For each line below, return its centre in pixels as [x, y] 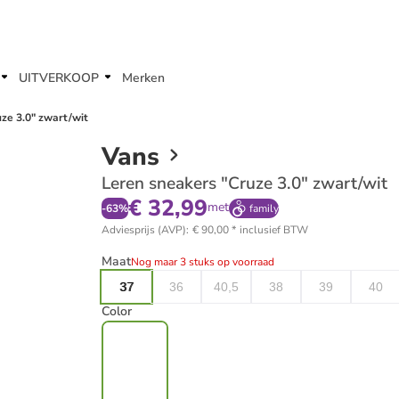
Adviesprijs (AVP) [144, 230]
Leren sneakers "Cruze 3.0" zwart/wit [244, 183]
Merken [143, 78]
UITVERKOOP [59, 78]
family [264, 208]
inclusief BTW [274, 230]
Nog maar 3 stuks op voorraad [203, 262]
